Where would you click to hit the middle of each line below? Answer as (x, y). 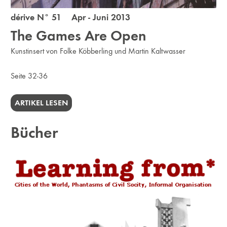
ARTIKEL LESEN (42, 103)
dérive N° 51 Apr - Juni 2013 (71, 17)
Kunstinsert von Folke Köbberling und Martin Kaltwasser (98, 51)
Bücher (35, 133)
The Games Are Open (79, 35)
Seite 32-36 (29, 75)
